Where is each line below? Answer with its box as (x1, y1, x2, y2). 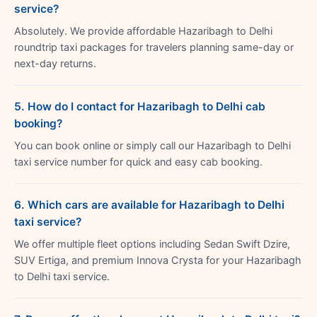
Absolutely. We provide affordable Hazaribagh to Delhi (14, 24, 272, 38)
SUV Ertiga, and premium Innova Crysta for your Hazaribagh (14, 253, 301, 267)
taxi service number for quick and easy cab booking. (14, 155, 263, 168)
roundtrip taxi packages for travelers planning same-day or (14, 40, 294, 54)
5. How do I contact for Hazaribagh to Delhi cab (14, 99, 265, 113)
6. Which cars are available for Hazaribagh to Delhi (14, 197, 284, 212)
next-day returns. (14, 57, 96, 70)
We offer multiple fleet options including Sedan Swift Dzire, (14, 237, 290, 250)
